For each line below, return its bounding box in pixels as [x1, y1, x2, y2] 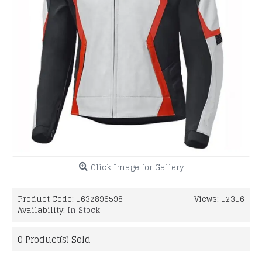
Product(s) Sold [23, 232, 91, 247]
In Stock [67, 204, 100, 217]
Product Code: [18, 192, 76, 206]
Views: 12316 [194, 192, 244, 206]
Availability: [18, 204, 67, 217]
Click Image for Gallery [90, 161, 184, 174]
